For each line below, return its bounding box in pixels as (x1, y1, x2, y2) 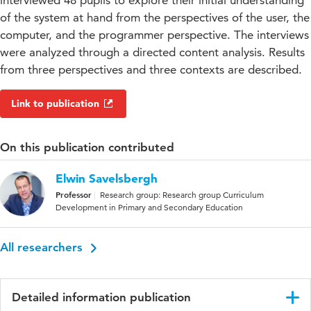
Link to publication (11, 97, 99, 110)
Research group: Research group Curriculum (100, 190, 264, 201)
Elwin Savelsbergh (56, 171, 158, 186)
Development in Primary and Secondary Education (56, 202, 243, 213)
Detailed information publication (12, 290, 191, 305)
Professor (56, 189, 92, 201)
